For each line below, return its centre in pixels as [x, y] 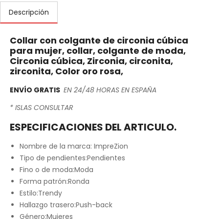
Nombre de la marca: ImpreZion [74, 146]
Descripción [29, 12]
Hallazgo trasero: [48, 205]
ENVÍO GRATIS [36, 90]
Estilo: [29, 193]
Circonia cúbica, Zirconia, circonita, [91, 61]
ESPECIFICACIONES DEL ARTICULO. [93, 127]
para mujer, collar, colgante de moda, [98, 51]
